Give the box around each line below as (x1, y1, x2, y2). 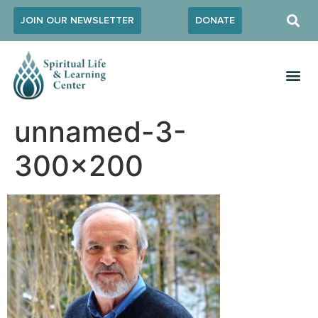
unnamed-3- (14, 114, 187, 150)
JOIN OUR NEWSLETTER (20, 16, 134, 26)
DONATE (194, 16, 235, 26)
